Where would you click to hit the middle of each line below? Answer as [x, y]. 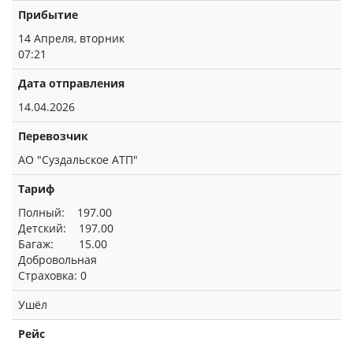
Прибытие [48, 15]
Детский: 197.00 [66, 228]
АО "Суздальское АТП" [78, 160]
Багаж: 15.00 [63, 244]
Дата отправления [71, 83]
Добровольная [58, 260]
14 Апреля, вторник [71, 38]
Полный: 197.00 [65, 212]
